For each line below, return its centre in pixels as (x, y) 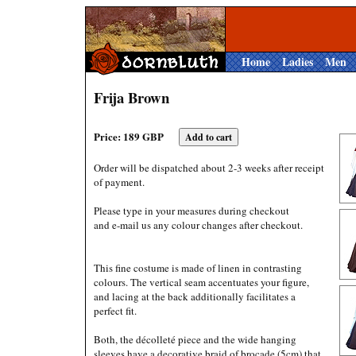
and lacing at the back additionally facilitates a (195, 296)
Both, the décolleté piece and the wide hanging (195, 339)
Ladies (298, 62)
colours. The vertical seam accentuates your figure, (201, 282)
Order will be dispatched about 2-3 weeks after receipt (209, 168)
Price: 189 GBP (130, 136)
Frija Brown (132, 97)
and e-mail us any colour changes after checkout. (198, 225)
